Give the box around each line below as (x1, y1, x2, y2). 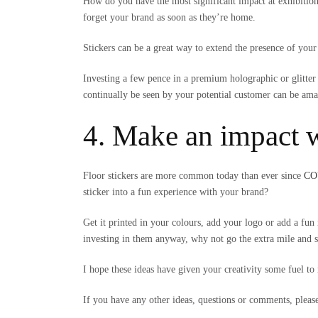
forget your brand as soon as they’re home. (83, 11, 256, 23)
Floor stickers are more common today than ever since (83, 170, 304, 181)
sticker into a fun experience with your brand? (83, 186, 268, 197)
